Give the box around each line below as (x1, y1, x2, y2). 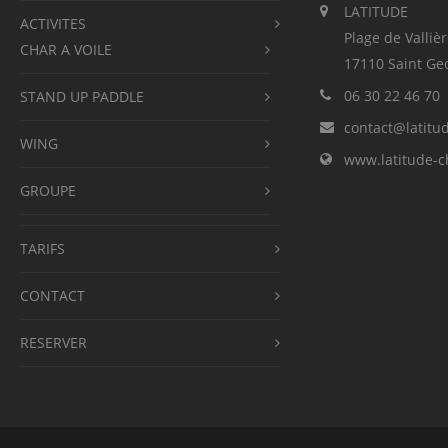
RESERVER (20, 333, 87, 352)
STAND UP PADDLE (20, 87, 144, 106)
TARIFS (20, 239, 65, 258)
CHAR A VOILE (20, 40, 112, 59)
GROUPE (20, 181, 76, 200)
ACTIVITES (20, 14, 86, 33)
